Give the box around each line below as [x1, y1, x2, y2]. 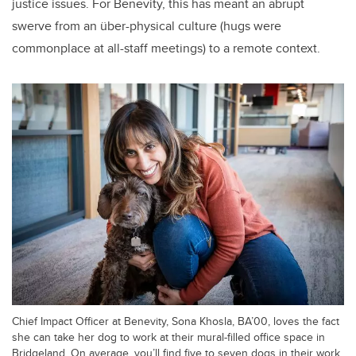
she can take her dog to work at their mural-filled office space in [12, 327, 325, 345]
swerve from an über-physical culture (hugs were [12, 17, 281, 36]
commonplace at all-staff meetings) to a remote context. [12, 39, 320, 58]
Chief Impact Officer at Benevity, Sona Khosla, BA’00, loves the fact [12, 311, 339, 329]
